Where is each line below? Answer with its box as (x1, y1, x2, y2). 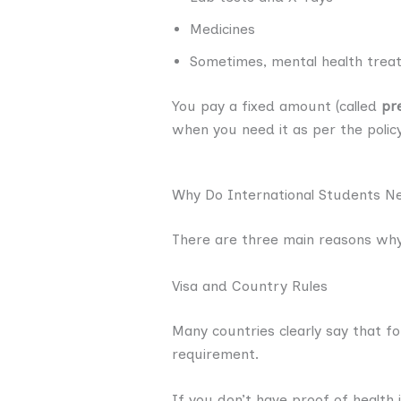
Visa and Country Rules (172, 277, 328, 294)
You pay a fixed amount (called (172, 97, 381, 115)
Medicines (190, 20, 255, 38)
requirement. (172, 345, 259, 363)
